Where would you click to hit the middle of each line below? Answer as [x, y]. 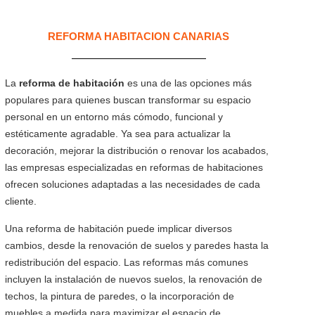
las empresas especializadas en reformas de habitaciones [134, 167]
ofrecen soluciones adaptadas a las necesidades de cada [132, 184]
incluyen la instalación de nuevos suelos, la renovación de [133, 279]
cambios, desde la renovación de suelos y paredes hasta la [136, 245]
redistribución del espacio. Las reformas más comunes [126, 262]
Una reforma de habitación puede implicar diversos [118, 229]
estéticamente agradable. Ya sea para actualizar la [117, 134]
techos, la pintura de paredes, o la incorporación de [119, 296]
